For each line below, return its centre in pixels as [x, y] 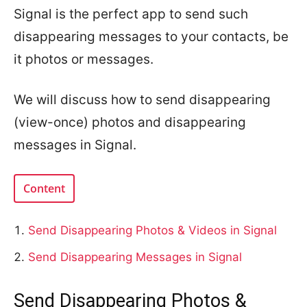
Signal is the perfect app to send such [131, 14]
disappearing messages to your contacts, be [151, 37]
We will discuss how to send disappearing [142, 100]
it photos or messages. [84, 59]
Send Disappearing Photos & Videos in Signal [152, 230]
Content [44, 188]
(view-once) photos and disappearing [130, 122]
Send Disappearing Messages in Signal [135, 257]
